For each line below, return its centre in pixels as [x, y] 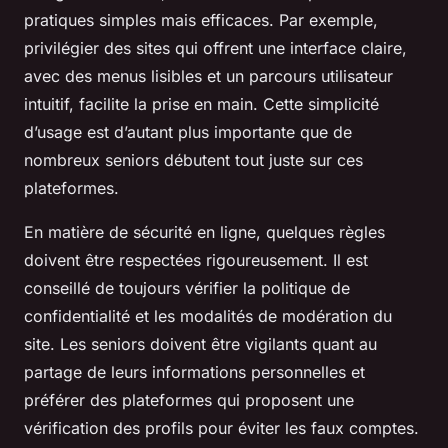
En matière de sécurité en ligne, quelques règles [204, 232]
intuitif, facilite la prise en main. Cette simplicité [201, 104]
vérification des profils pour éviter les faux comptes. [221, 428]
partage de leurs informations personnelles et [194, 372]
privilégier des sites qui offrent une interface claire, [215, 48]
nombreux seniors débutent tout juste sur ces [193, 160]
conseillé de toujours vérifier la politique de [187, 288]
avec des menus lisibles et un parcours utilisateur [208, 76]
